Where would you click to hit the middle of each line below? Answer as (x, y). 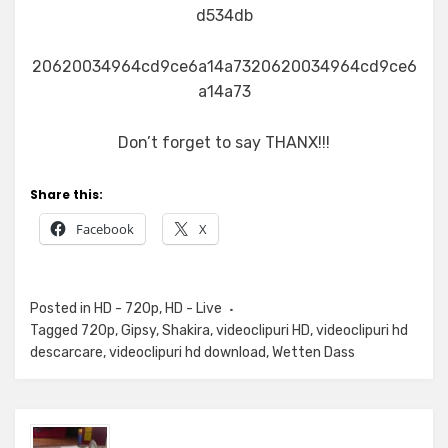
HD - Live (193, 308)
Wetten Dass (313, 352)
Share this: (66, 194)
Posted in (62, 308)
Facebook (105, 229)
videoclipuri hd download (187, 352)
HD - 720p (126, 308)
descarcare (66, 352)
